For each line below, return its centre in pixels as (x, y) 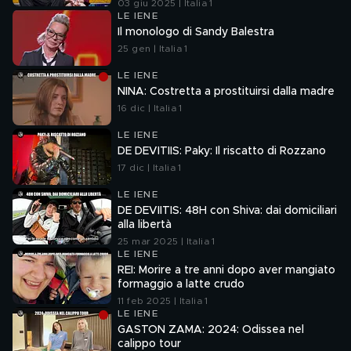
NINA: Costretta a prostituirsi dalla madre (226, 92)
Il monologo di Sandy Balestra (196, 32)
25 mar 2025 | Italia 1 (166, 241)
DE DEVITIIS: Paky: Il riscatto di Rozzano (222, 151)
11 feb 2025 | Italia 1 (163, 301)
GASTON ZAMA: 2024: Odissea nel (211, 330)
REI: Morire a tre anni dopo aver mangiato (226, 270)
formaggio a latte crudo (181, 284)
